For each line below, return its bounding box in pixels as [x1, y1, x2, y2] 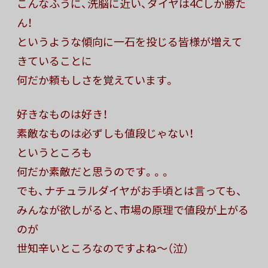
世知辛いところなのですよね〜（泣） [17, 240, 189, 257]
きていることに [17, 53, 92, 69]
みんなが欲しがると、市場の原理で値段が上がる [17, 202, 249, 218]
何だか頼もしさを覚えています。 [17, 72, 175, 89]
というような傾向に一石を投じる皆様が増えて [17, 33, 242, 50]
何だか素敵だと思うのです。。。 [17, 163, 171, 180]
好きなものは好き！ [17, 106, 108, 123]
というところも [17, 144, 92, 161]
